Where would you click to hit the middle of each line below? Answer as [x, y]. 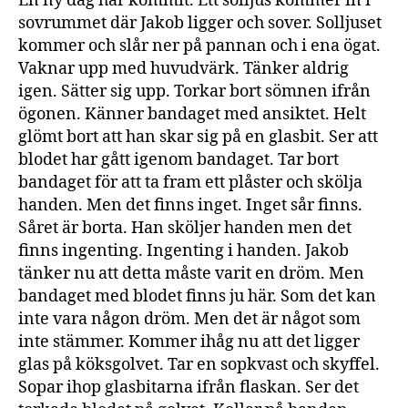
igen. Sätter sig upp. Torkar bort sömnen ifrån [194, 91]
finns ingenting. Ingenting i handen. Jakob [184, 250]
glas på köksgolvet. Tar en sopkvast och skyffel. [199, 364]
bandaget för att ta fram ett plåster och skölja [190, 182]
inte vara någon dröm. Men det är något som [189, 319]
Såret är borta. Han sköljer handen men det [185, 228]
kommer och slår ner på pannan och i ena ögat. [199, 46]
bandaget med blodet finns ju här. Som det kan [197, 296]
